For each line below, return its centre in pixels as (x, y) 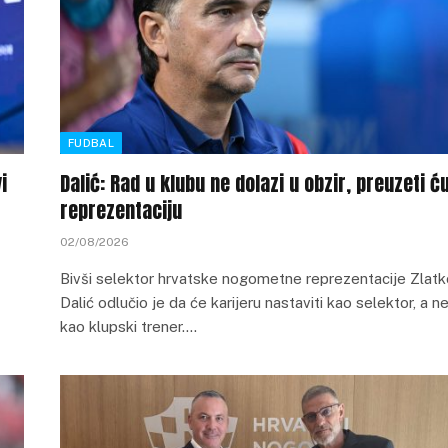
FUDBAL (91, 143)
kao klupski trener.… (128, 326)
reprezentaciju (121, 210)
